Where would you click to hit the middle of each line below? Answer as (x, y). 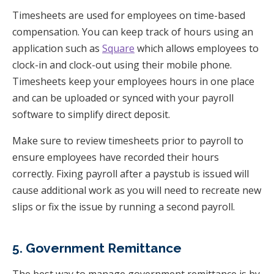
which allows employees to (197, 48)
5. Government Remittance (97, 248)
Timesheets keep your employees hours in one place (133, 81)
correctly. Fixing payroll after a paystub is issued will (131, 173)
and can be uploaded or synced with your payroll (123, 98)
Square (118, 48)
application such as (57, 48)
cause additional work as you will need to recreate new (137, 190)
